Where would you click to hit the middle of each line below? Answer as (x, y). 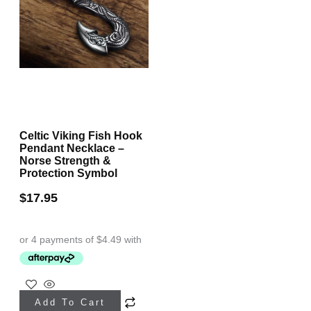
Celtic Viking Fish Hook (81, 136)
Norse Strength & (65, 161)
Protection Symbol (68, 174)
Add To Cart (70, 302)
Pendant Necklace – (72, 149)
